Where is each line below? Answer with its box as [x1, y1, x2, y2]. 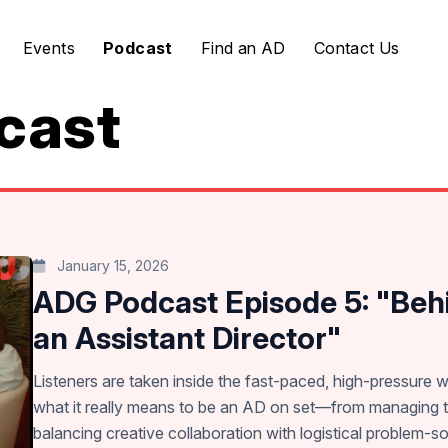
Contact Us [313, 38, 400, 58]
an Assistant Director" [33, 320, 342, 356]
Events [22, 38, 76, 58]
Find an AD [200, 38, 286, 58]
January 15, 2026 [53, 257, 170, 274]
